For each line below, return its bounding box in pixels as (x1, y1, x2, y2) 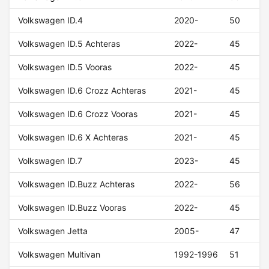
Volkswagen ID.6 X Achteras (18, 132, 128, 143)
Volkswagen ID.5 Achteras (18, 38, 121, 49)
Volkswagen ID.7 (18, 156, 83, 166)
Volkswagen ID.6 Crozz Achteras (18, 85, 147, 96)
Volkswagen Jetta (18, 226, 88, 237)
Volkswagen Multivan (18, 249, 101, 260)
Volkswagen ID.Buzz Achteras (18, 179, 135, 190)
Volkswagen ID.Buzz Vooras (18, 202, 127, 213)
